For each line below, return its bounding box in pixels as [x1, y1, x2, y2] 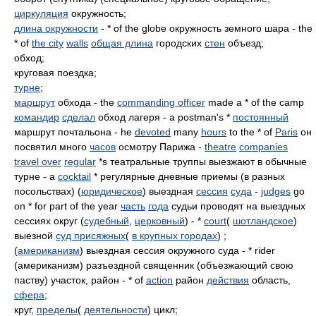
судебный [84, 215, 129, 226]
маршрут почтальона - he [14, 126, 135, 138]
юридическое [81, 186, 142, 197]
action [146, 274, 173, 286]
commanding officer [117, 97, 205, 108]
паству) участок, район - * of [14, 274, 146, 286]
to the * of [226, 126, 275, 138]
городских [153, 37, 205, 49]
